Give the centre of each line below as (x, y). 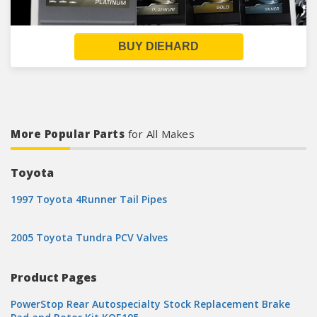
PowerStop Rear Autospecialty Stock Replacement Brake (150, 304)
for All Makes (161, 134)
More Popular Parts (69, 134)
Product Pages (54, 277)
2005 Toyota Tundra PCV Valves (89, 237)
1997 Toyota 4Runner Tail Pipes (89, 199)
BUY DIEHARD (158, 46)
